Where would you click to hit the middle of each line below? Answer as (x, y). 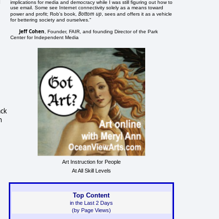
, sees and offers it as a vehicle (137, 14)
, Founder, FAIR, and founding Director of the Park (101, 31)
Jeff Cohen (32, 31)
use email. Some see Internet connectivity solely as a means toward (87, 7)
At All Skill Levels (91, 170)
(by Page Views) (91, 210)
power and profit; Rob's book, (44, 14)
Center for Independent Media (45, 37)
